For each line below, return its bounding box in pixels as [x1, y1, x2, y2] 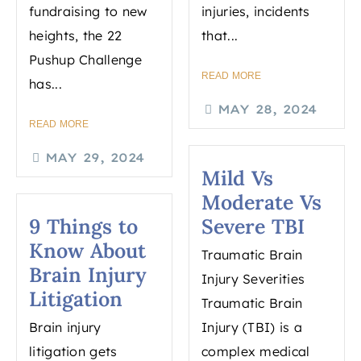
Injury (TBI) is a [201, 319, 303, 336]
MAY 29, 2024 [44, 150, 145, 166]
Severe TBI [201, 214, 305, 240]
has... [29, 76, 62, 93]
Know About [29, 238, 146, 264]
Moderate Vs [201, 189, 322, 216]
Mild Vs [201, 165, 273, 192]
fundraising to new [29, 3, 147, 20]
